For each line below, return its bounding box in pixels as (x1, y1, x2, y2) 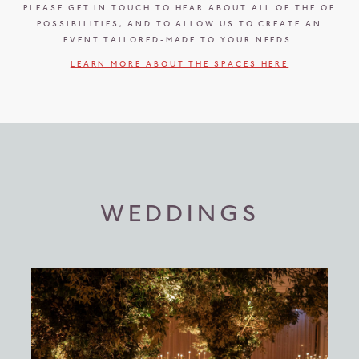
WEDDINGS (99, 198, 260, 228)
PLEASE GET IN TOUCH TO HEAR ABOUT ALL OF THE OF (23, 2, 336, 13)
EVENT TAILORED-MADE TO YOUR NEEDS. (63, 34, 296, 45)
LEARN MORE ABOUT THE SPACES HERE (70, 58, 289, 69)
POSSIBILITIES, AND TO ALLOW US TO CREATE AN (37, 18, 322, 29)
